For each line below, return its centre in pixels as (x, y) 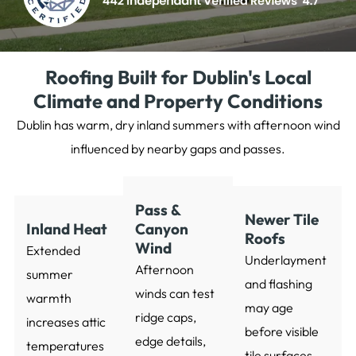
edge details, (171, 341)
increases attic (66, 322)
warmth (48, 298)
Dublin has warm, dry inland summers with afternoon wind (178, 125)
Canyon (162, 229)
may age (269, 308)
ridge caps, (166, 317)
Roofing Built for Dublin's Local (178, 77)
